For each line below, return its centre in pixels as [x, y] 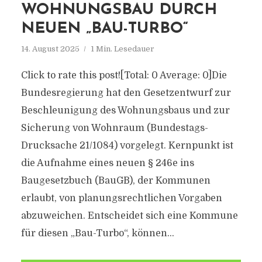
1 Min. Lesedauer [122, 49]
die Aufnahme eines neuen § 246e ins [107, 163]
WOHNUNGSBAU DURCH [119, 10]
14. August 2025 [50, 49]
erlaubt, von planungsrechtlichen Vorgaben [121, 198]
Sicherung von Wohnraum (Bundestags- [114, 128]
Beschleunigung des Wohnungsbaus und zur [125, 111]
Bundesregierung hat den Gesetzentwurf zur [126, 93]
